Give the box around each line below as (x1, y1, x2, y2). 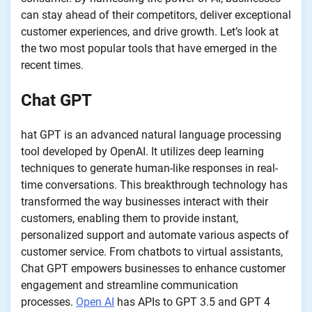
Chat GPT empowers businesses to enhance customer (21, 261, 286, 275)
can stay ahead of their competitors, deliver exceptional (21, 8, 291, 22)
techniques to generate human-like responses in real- (21, 161, 278, 175)
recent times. (21, 58, 84, 72)
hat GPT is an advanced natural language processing (21, 127, 281, 141)
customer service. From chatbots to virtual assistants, (21, 244, 283, 258)
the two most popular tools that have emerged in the (21, 41, 276, 55)
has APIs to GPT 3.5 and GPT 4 (114, 295, 270, 309)
